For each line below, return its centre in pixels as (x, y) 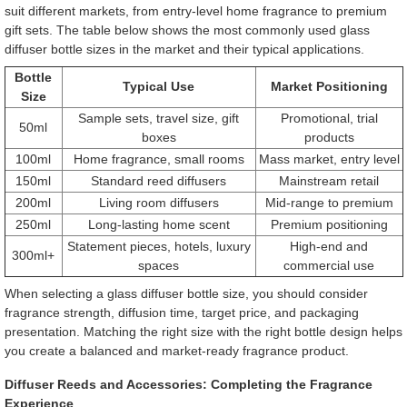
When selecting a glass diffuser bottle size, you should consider (186, 294)
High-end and (329, 247)
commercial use (329, 266)
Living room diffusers (159, 203)
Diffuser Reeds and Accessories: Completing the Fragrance (188, 385)
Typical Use (159, 87)
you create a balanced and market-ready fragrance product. (176, 351)
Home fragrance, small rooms (159, 159)
